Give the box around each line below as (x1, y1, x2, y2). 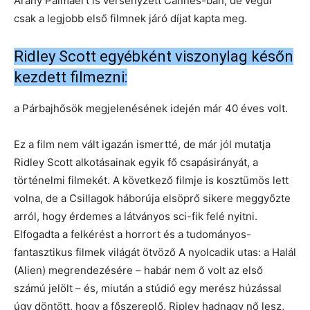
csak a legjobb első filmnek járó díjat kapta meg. (14, 11, 247, 25)
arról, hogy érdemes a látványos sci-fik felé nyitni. (14, 209, 257, 223)
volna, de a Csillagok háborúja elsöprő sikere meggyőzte (14, 191, 291, 205)
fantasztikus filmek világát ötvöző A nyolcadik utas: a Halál (14, 245, 296, 259)
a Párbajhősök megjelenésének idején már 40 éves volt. (14, 101, 288, 115)
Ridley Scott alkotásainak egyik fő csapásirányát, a (14, 155, 258, 169)
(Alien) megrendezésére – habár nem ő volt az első (14, 263, 263, 277)
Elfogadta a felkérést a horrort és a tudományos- (14, 227, 251, 241)
